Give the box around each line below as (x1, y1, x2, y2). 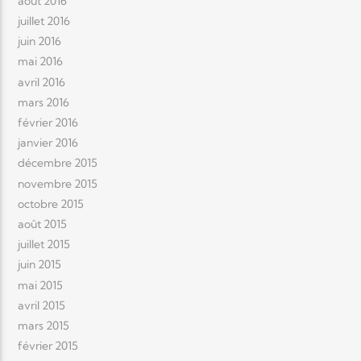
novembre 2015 (18, 176, 98, 191)
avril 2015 (18, 297, 66, 313)
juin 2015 (18, 257, 62, 272)
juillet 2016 (18, 14, 71, 29)
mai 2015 (18, 277, 64, 293)
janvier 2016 (18, 135, 79, 151)
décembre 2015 (18, 156, 98, 171)
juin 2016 (18, 34, 62, 49)
